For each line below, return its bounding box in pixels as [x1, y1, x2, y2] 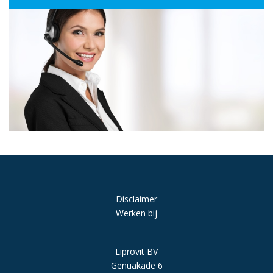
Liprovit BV [115, 246, 158, 257]
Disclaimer [116, 193, 157, 205]
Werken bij [116, 207, 157, 219]
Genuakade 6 [110, 260, 163, 271]
